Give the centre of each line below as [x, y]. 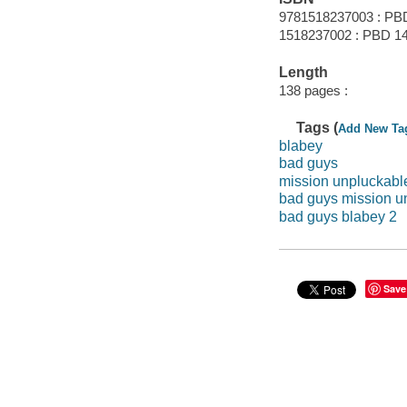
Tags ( [318, 128]
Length [303, 73]
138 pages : [313, 90]
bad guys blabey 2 [338, 216]
